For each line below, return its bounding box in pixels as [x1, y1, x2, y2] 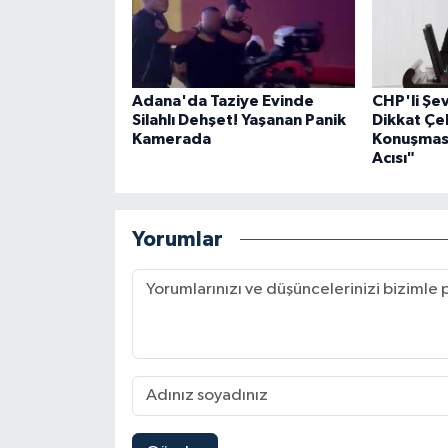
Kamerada [131, 130, 211, 147]
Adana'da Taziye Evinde [131, 92, 314, 109]
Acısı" [371, 149, 415, 166]
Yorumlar [131, 229, 223, 251]
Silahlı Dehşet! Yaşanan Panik [131, 111, 346, 128]
